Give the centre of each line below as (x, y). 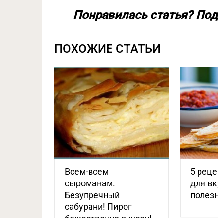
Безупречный (92, 195)
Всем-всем (87, 171)
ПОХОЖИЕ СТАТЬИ (108, 49)
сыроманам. (90, 183)
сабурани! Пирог (98, 206)
